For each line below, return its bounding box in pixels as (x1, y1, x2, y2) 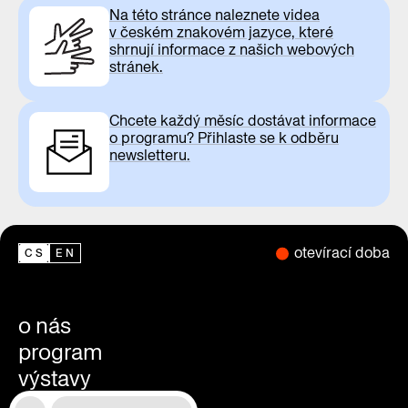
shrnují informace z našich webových (109, 39, 354, 60)
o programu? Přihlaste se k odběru (109, 127, 339, 148)
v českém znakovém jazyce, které (109, 22, 333, 43)
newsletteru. (109, 145, 190, 166)
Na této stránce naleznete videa (109, 5, 320, 25)
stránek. (109, 56, 163, 77)
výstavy (18, 363, 91, 394)
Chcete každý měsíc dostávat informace (109, 110, 376, 131)
